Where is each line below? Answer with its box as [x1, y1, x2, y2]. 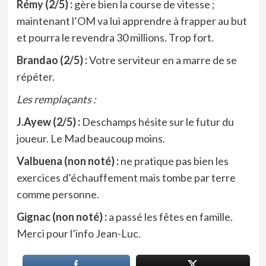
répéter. [16, 69, 55, 83]
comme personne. [16, 187, 99, 201]
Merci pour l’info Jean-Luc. [16, 226, 141, 240]
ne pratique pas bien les [120, 154, 229, 167]
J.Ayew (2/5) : [16, 115, 82, 128]
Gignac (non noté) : [16, 210, 107, 223]
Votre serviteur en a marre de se [87, 53, 237, 66]
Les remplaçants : [16, 92, 96, 106]
